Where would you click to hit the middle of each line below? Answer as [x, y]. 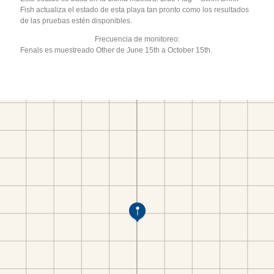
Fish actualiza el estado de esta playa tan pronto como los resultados [135, 9]
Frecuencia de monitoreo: [137, 39]
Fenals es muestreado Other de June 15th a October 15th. [117, 50]
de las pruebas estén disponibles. [76, 20]
